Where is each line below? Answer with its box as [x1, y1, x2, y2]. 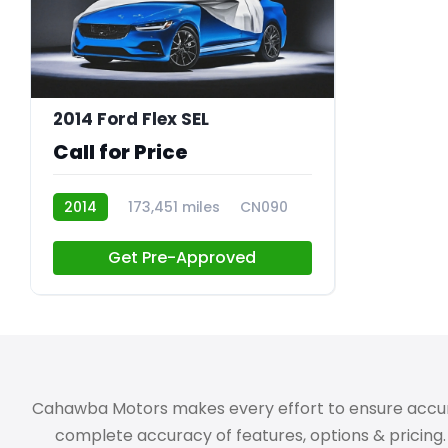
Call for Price [53, 137, 188, 166]
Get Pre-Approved [108, 245, 257, 269]
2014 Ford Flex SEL [53, 106, 209, 131]
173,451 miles [128, 196, 220, 217]
